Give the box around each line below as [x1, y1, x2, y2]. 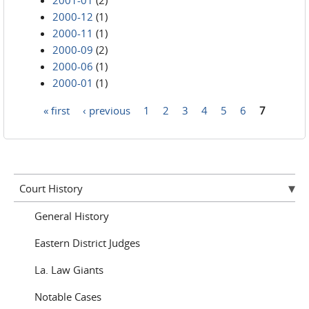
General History [34, 208, 109, 223]
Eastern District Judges [34, 235, 140, 250]
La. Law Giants [34, 262, 103, 277]
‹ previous [83, 103, 130, 117]
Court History [19, 181, 83, 195]
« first [43, 103, 70, 117]
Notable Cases [34, 289, 101, 303]
